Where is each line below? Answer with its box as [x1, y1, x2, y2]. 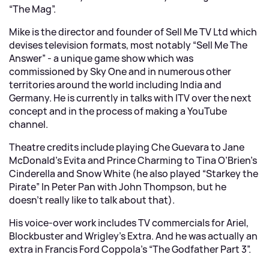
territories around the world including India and [9, 78, 222, 91]
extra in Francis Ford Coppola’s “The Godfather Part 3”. [9, 243, 251, 256]
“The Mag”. [9, 2, 56, 16]
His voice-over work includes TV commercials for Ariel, [9, 216, 249, 229]
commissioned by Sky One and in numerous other [9, 65, 231, 78]
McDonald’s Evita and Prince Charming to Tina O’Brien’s [9, 154, 257, 167]
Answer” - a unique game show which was [9, 52, 193, 65]
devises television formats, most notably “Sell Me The [9, 38, 247, 52]
